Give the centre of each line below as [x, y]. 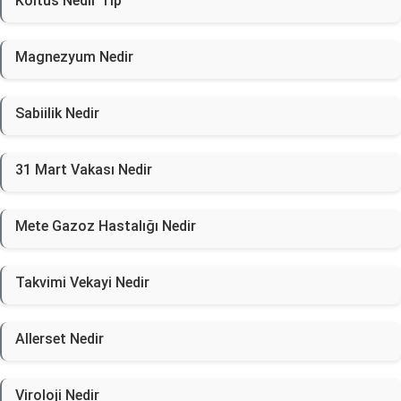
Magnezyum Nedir [74, 57]
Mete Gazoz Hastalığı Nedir [106, 226]
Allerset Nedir [60, 339]
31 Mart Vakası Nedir [84, 170]
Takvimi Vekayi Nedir [82, 282]
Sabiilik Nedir [57, 113]
